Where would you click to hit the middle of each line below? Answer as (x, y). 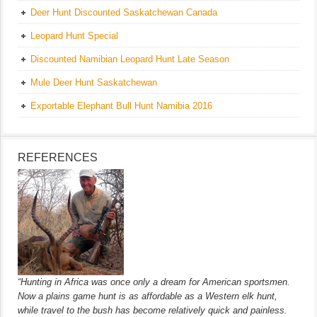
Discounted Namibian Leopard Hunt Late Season (130, 59)
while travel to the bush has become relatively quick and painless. (152, 310)
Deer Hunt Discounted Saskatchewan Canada (124, 12)
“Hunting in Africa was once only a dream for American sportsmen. (154, 282)
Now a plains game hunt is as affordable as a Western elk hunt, (148, 296)
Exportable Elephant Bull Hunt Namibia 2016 (121, 105)
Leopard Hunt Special (74, 35)
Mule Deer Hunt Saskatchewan (94, 82)
